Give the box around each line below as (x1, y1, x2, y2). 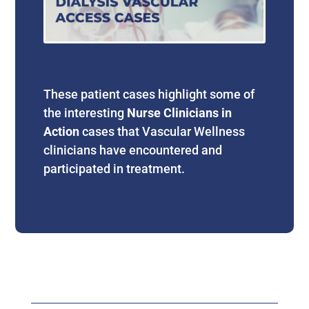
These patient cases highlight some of (43, 87, 255, 102)
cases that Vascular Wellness (79, 124, 245, 139)
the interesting (43, 106, 127, 121)
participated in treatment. (43, 161, 185, 177)
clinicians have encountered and (43, 143, 222, 158)
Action (43, 124, 79, 139)
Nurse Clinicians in (126, 106, 232, 121)
